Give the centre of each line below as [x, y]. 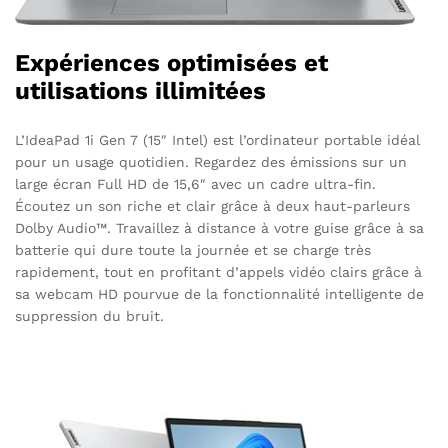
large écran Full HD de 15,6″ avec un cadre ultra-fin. [195, 183]
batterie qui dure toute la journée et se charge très [193, 249]
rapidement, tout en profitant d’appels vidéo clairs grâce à [218, 271]
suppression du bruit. [89, 315]
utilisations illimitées [140, 90]
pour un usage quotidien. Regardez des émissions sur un [211, 161]
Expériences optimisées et [171, 62]
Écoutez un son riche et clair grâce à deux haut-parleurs [212, 205]
